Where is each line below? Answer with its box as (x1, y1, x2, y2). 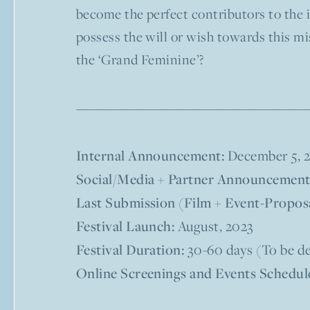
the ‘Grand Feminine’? (75, 50, 205, 70)
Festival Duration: (75, 240, 185, 259)
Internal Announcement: (75, 146, 225, 165)
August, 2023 (174, 217, 254, 237)
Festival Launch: (75, 217, 175, 236)
